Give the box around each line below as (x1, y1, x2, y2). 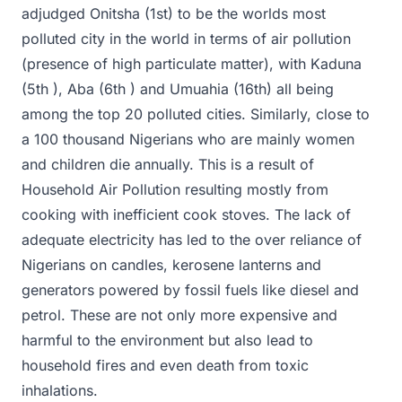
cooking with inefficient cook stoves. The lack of (22, 205, 351, 223)
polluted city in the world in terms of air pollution (22, 29, 351, 48)
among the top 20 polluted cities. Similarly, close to (22, 104, 370, 123)
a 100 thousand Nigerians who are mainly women (22, 129, 354, 148)
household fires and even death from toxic (22, 355, 309, 374)
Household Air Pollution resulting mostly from (22, 179, 328, 198)
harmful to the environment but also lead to (22, 330, 313, 349)
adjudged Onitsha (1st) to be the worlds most (22, 4, 326, 22)
